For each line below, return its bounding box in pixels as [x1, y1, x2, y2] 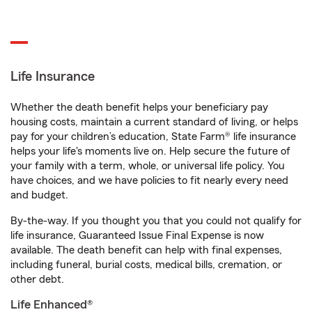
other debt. [10, 274, 64, 286]
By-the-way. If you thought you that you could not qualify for [10, 215, 302, 227]
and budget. [10, 189, 68, 201]
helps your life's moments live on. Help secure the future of [10, 146, 290, 157]
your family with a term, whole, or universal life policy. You [10, 160, 285, 172]
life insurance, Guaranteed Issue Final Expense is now [10, 230, 264, 242]
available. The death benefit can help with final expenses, [10, 244, 282, 256]
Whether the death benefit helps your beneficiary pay [10, 102, 268, 114]
